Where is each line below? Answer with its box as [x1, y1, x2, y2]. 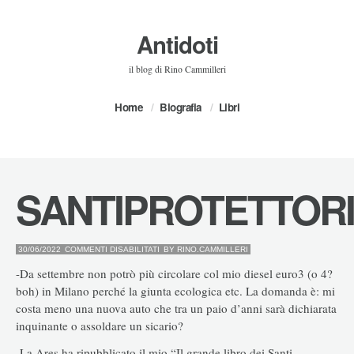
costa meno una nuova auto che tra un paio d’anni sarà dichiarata [16, 299, 337, 316]
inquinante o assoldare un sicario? [16, 317, 183, 333]
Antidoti [136, 28, 218, 61]
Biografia [160, 100, 201, 115]
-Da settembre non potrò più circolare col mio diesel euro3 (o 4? [16, 265, 333, 281]
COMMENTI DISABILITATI [65, 245, 160, 254]
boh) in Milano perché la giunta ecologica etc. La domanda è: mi [16, 282, 335, 299]
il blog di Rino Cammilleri [128, 63, 226, 75]
